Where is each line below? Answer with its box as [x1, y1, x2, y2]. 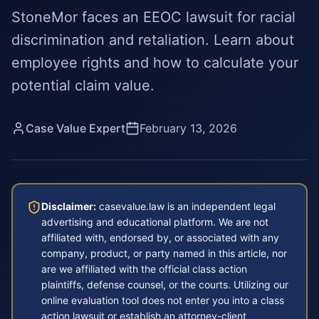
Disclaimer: [41, 200, 96, 212]
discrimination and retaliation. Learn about [11, 31, 294, 48]
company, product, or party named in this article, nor [41, 247, 287, 259]
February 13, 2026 [140, 121, 237, 135]
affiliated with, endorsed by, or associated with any [41, 231, 279, 244]
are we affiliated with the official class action [41, 263, 247, 275]
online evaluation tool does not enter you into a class [41, 294, 284, 306]
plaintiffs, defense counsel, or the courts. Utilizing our [41, 278, 288, 291]
